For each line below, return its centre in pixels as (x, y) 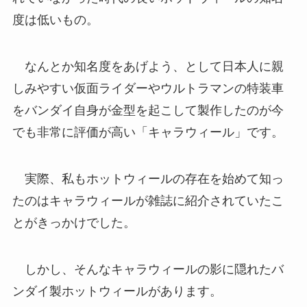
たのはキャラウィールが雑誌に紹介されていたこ (148, 201)
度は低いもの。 (55, 20)
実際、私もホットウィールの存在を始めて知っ (148, 179)
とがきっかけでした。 (74, 223)
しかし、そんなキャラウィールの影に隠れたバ (148, 269)
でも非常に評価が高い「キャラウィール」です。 (148, 133)
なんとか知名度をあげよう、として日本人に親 (148, 67)
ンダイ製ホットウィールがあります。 (117, 291)
